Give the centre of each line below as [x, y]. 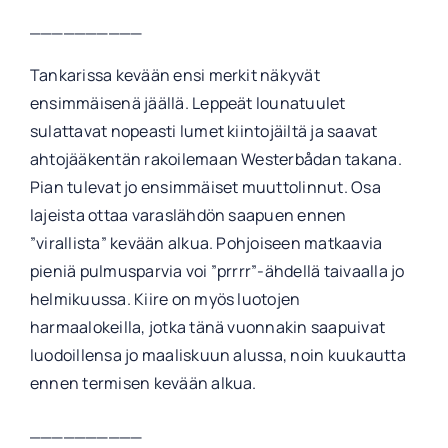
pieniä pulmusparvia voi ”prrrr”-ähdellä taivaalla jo [217, 270]
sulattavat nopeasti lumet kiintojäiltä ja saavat [203, 130]
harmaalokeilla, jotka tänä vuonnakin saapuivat [207, 326]
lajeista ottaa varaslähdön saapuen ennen [188, 214]
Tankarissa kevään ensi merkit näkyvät [174, 74]
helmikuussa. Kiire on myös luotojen [165, 298]
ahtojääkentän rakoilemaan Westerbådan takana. [215, 158]
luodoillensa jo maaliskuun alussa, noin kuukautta [217, 354]
